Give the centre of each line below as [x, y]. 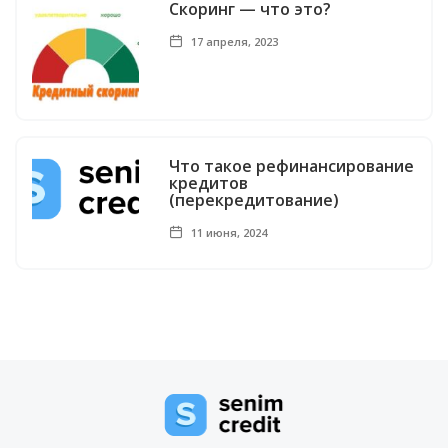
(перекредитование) [254, 200]
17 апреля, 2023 [233, 42]
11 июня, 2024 [228, 233]
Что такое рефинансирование [292, 166]
